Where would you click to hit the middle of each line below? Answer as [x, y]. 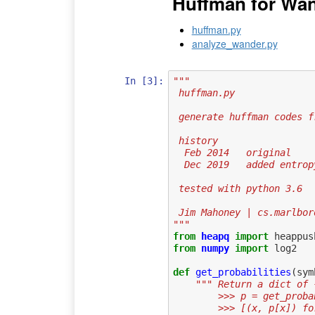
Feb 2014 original [237, 153]
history [198, 141]
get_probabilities [243, 272]
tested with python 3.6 [240, 189]
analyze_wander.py [234, 44]
